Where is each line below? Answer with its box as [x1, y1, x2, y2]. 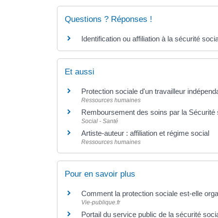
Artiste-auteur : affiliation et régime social [81, 128, 209, 137]
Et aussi [65, 67, 94, 76]
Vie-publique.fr [81, 199, 120, 206]
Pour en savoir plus [65, 169, 135, 179]
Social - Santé [81, 117, 118, 125]
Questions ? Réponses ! [65, 14, 152, 24]
